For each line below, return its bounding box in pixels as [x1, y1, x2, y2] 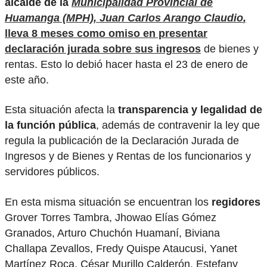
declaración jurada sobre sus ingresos [5, 42, 201, 55]
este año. [5, 73, 49, 86]
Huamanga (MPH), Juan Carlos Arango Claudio [5, 11, 243, 24]
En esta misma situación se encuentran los [5, 196, 212, 209]
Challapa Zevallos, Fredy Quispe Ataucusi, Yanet [5, 243, 237, 255]
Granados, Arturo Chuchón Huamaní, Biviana [5, 227, 220, 240]
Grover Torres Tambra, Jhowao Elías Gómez [5, 212, 216, 224]
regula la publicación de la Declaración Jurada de [5, 135, 239, 147]
